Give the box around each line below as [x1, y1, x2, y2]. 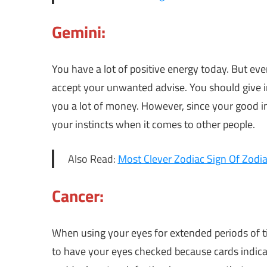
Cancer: [52, 183, 104, 209]
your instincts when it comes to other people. [52, 116, 255, 133]
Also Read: [67, 151, 118, 167]
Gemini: [52, 19, 105, 45]
